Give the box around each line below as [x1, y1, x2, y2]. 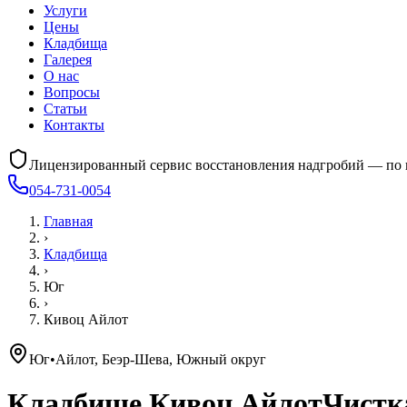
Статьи [44, 101, 87, 116]
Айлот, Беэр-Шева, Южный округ [55, 352, 266, 367]
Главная [44, 213, 93, 229]
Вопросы [44, 84, 100, 100]
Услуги [44, 3, 87, 18]
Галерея [44, 52, 92, 67]
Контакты [44, 117, 104, 133]
